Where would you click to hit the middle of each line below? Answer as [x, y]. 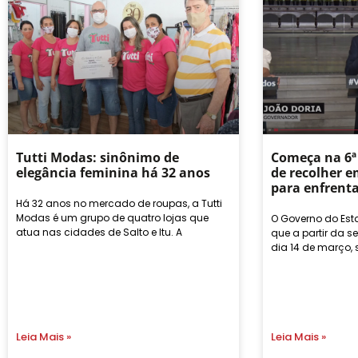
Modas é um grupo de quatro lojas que [112, 217]
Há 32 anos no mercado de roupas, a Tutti [119, 203]
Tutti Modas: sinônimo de [97, 157]
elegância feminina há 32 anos [113, 172]
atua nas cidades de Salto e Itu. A [99, 232]
